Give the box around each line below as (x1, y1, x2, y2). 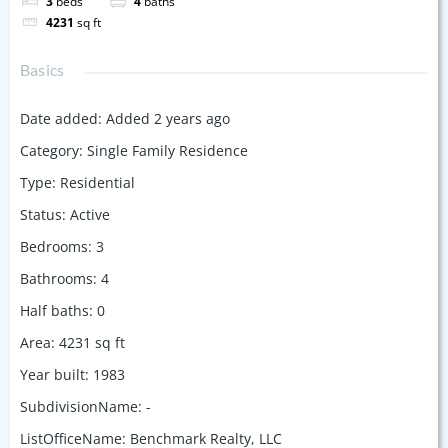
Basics (20, 59, 65, 79)
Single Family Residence (87, 140, 248, 160)
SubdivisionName (20, 396, 138, 416)
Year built (20, 364, 85, 384)
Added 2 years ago (106, 108, 230, 128)
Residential (60, 172, 135, 192)
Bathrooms (20, 268, 93, 288)
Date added (20, 108, 98, 128)
